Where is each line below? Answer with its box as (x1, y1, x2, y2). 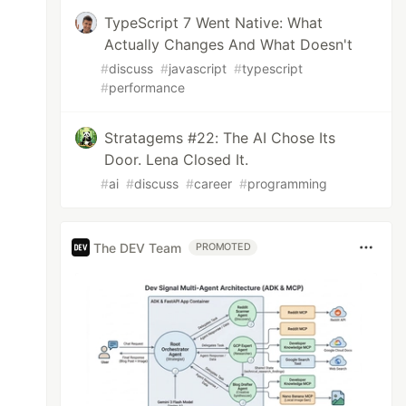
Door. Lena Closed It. (104, 150, 249, 169)
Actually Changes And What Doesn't (104, 35, 353, 53)
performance (109, 80, 186, 95)
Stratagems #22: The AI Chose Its (104, 129, 336, 147)
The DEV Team (93, 239, 182, 256)
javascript (169, 61, 227, 76)
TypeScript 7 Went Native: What (104, 14, 324, 32)
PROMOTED (196, 241, 251, 253)
